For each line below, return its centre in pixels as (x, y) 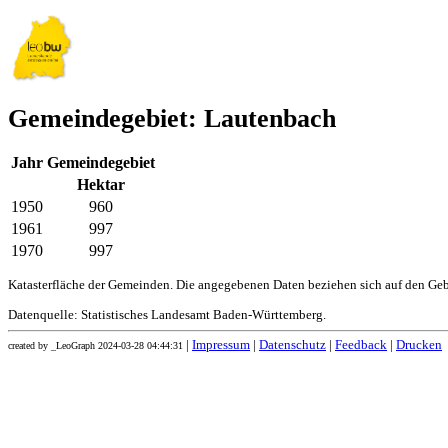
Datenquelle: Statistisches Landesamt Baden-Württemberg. (167, 315)
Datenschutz (292, 345)
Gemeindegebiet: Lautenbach (172, 119)
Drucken (419, 345)
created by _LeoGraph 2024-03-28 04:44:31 (95, 346)
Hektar (101, 185)
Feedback (361, 345)
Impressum (221, 345)
